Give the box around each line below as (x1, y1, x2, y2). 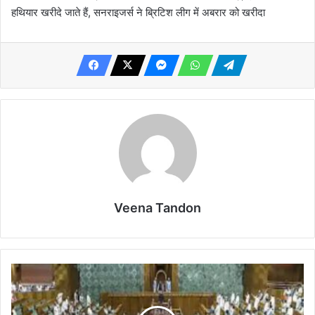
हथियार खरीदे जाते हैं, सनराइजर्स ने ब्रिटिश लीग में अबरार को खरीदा (11, 5, 265, 19)
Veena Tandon (114, 200, 201, 215)
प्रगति (11, 278, 31, 290)
